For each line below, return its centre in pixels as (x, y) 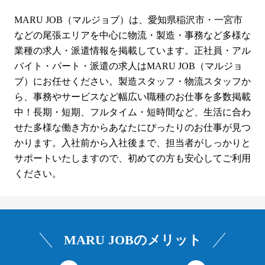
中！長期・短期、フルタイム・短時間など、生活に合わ (132, 112)
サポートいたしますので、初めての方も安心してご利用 (132, 158)
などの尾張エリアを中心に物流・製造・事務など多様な (132, 35)
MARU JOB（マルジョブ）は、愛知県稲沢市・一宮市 (128, 20)
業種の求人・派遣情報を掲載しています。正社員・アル (132, 50)
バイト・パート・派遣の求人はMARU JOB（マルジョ (128, 66)
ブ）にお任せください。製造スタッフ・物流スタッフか (132, 81)
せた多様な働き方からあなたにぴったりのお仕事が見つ (132, 127)
